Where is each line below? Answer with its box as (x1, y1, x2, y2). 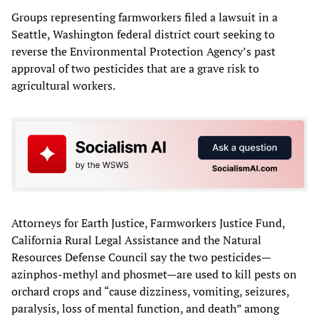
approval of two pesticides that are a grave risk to (11, 60, 259, 76)
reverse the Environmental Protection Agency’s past (11, 43, 276, 59)
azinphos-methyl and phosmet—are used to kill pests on (11, 266, 297, 283)
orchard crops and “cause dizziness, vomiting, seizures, (11, 283, 289, 300)
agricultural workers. (11, 77, 115, 93)
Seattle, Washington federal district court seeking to (11, 26, 275, 42)
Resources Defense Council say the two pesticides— (11, 249, 271, 266)
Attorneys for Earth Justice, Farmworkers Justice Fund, (11, 215, 285, 231)
